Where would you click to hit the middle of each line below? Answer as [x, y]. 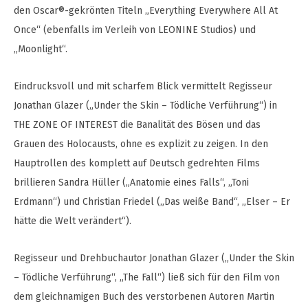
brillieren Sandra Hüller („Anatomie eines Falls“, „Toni [131, 183]
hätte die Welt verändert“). [73, 221]
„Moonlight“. [41, 49]
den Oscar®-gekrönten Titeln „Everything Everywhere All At [146, 11]
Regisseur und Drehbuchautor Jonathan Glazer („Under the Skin [154, 258]
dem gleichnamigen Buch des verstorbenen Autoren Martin [144, 297]
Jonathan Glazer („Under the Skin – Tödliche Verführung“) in [145, 106]
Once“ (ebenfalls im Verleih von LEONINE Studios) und [135, 30]
